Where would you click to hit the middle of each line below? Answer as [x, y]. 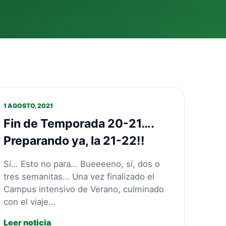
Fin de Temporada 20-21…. [78, 123]
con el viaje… [29, 202]
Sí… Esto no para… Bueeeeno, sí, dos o [81, 164]
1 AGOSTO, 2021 [28, 105]
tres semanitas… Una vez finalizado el [79, 176]
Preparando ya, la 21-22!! [74, 140]
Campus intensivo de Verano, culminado [83, 189]
